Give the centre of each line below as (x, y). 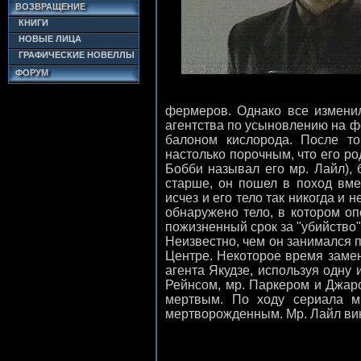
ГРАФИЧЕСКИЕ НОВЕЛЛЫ (77, 55)
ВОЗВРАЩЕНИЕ (50, 6)
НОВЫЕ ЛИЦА (50, 39)
